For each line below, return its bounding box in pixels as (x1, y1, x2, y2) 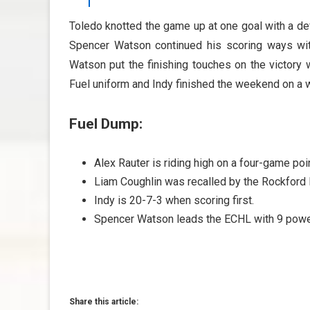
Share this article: (69, 297, 138, 307)
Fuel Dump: (69, 116, 143, 132)
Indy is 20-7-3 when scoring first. (94, 194, 254, 207)
